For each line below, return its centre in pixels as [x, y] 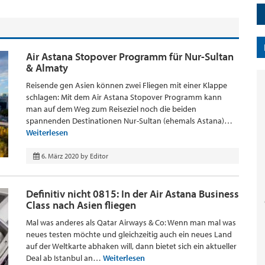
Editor [99, 156]
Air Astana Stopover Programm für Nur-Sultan [130, 56]
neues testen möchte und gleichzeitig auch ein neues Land [129, 234]
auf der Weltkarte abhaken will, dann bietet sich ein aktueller [131, 246]
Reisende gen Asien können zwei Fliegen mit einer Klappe [127, 85]
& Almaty [47, 68]
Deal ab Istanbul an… [64, 258]
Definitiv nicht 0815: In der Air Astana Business [132, 194]
